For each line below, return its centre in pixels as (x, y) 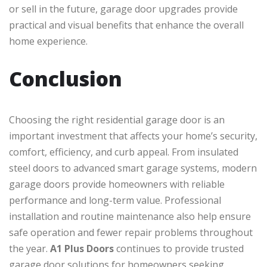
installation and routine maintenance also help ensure (130, 217)
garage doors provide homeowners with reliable (117, 184)
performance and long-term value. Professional (115, 201)
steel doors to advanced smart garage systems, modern (133, 168)
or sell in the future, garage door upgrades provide (123, 9)
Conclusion (66, 79)
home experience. (48, 41)
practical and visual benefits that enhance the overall (126, 25)
